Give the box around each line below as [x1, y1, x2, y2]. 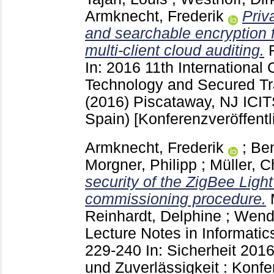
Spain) [85, 110, 134, 127]
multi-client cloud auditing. [85, 42, 264, 59]
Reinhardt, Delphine [85, 207, 221, 224]
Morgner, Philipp [85, 156, 197, 173]
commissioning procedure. [85, 190, 266, 207]
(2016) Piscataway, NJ [85, 93, 243, 110]
